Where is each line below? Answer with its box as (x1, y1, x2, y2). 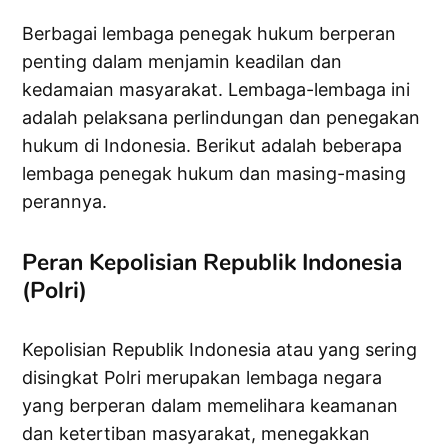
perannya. (22, 191, 108, 213)
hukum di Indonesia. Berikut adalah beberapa (22, 135, 403, 157)
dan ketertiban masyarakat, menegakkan (22, 423, 371, 445)
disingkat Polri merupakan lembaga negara (22, 367, 383, 389)
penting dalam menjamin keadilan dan (22, 51, 343, 73)
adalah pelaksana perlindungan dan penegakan (22, 107, 421, 129)
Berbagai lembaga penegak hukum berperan (22, 23, 397, 45)
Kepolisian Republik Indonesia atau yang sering (22, 339, 418, 361)
